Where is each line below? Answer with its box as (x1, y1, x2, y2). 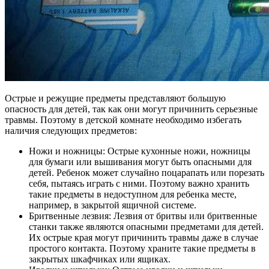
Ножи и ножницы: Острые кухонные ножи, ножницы (29, 145, 250, 156)
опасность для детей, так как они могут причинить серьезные (5, 103, 258, 114)
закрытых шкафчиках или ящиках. (29, 253, 171, 264)
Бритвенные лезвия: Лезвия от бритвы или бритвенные (29, 210, 257, 221)
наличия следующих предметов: (5, 125, 137, 136)
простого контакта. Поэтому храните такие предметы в (29, 243, 256, 253)
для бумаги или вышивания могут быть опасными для (29, 156, 252, 167)
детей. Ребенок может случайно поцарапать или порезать (29, 167, 264, 178)
